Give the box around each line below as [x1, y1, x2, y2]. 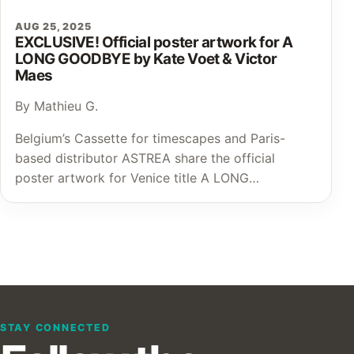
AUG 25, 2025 [15, 21, 92, 33]
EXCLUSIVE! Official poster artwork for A [15, 33, 293, 52]
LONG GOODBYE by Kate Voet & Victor [15, 50, 277, 69]
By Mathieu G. [15, 98, 98, 115]
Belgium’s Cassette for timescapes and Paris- [15, 130, 285, 147]
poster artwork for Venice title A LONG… [15, 170, 259, 186]
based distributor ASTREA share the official [15, 150, 275, 167]
